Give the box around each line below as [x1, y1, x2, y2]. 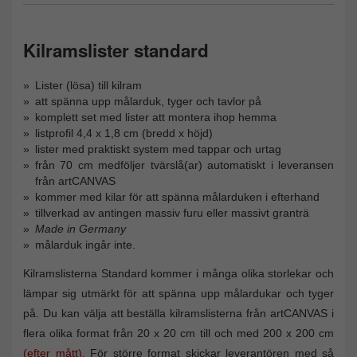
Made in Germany [35, 222, 126, 235]
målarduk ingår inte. [35, 237, 135, 251]
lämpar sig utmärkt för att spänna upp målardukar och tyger [23, 286, 334, 300]
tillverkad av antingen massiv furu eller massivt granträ [35, 206, 309, 219]
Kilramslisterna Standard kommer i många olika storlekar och [23, 266, 334, 280]
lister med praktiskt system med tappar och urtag [35, 142, 281, 155]
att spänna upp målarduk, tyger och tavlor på [35, 94, 261, 108]
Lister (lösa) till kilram [35, 78, 142, 92]
